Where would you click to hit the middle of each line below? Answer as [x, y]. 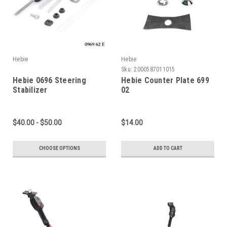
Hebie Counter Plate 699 [165, 80]
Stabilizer [30, 90]
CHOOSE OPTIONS [59, 148]
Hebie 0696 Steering [49, 80]
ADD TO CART [168, 148]
